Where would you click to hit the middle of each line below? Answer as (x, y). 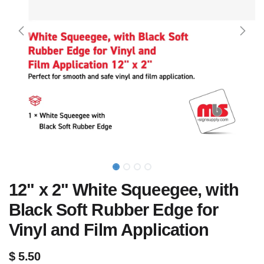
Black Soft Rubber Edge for (114, 210)
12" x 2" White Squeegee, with (124, 190)
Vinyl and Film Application (109, 230)
